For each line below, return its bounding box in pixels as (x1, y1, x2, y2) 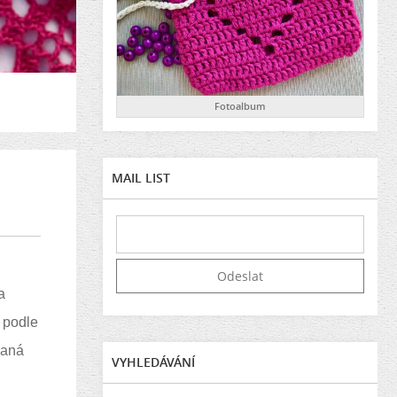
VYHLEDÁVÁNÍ (112, 354, 195, 371)
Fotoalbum (214, 99, 266, 113)
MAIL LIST (112, 169, 170, 187)
